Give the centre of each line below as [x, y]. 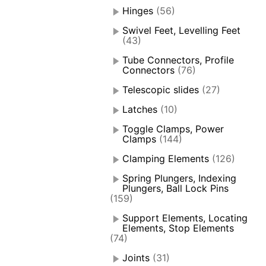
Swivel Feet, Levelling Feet [182, 31]
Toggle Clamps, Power [173, 129]
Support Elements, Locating [185, 218]
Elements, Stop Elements [178, 228]
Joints [136, 258]
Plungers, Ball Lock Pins [176, 189]
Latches [140, 110]
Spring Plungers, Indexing [180, 178]
